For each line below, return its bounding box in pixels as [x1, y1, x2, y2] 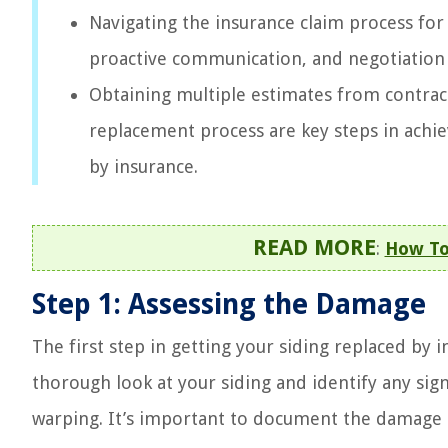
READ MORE [252, 235, 376, 260]
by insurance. [89, 156, 198, 177]
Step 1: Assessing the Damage [32, 288, 426, 321]
